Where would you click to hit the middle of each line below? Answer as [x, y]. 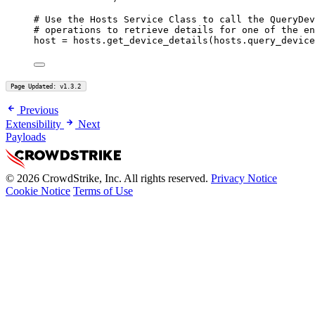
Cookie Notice [38, 191]
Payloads [26, 137]
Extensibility [33, 124]
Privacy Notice [244, 179]
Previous [39, 110]
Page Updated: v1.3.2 [46, 86]
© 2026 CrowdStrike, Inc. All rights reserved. [107, 179]
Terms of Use [103, 191]
